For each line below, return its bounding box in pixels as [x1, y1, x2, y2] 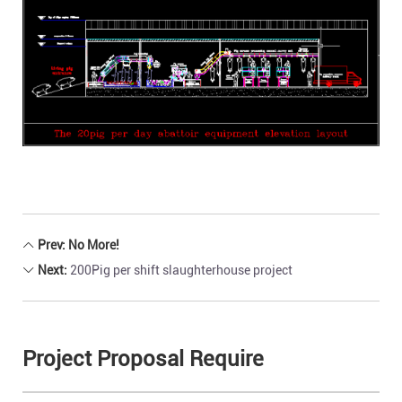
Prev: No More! [35, 238, 119, 253]
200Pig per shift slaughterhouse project [70, 263, 293, 278]
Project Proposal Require [22, 346, 264, 372]
